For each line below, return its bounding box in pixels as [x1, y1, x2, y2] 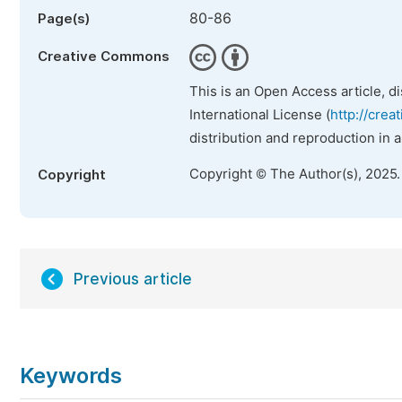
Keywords [20, 363, 122, 389]
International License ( [189, 107, 330, 123]
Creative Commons [38, 48, 170, 65]
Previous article [74, 270, 192, 288]
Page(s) [38, 11, 90, 27]
